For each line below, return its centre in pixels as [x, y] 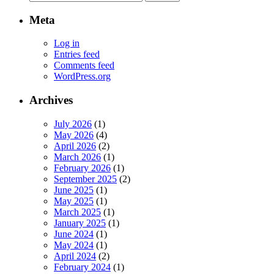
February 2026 [82, 168]
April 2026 [75, 146]
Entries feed [77, 54]
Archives [51, 100]
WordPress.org [82, 76]
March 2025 [77, 212]
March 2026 [77, 157]
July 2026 [73, 124]
